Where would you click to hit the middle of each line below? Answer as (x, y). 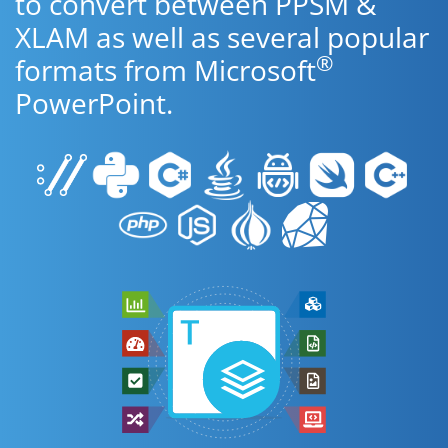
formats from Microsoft (165, 70)
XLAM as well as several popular (222, 37)
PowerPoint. (94, 103)
